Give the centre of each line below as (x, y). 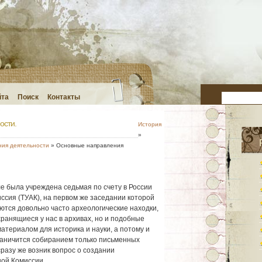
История (149, 124)
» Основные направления (86, 145)
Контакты (63, 97)
